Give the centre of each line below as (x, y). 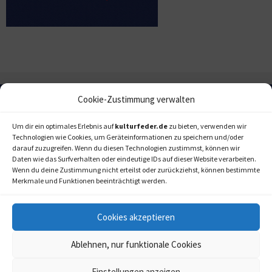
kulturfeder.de (141, 126)
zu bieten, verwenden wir (207, 126)
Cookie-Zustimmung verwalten (136, 99)
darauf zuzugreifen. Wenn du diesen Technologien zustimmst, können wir (126, 148)
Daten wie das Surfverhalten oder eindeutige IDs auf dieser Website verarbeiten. (134, 159)
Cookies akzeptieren (136, 217)
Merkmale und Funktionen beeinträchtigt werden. (90, 181)
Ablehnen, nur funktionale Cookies (136, 244)
